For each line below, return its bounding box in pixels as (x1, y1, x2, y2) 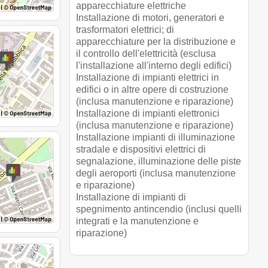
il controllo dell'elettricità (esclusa (76, 48, 216, 59)
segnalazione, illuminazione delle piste (76, 156, 241, 166)
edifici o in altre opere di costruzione (76, 84, 229, 95)
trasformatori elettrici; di (76, 24, 174, 35)
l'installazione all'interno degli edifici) (76, 60, 232, 71)
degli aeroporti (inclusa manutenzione (76, 167, 236, 178)
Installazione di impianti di (76, 191, 186, 202)
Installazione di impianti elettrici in (76, 72, 219, 83)
